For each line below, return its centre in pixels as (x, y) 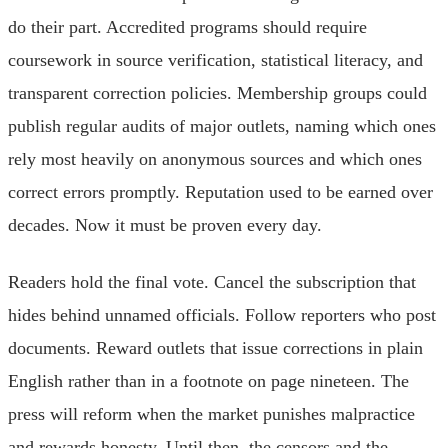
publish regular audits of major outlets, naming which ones (222, 125)
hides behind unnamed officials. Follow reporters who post (222, 314)
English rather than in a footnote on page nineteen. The (208, 380)
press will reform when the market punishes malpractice (211, 413)
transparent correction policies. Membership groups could (217, 92)
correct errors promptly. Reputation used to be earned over (220, 191)
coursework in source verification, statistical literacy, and (215, 59)
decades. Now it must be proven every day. (165, 224)
